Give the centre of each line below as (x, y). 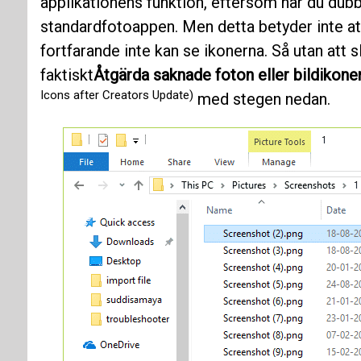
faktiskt (66, 75)
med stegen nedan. (261, 100)
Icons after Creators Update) (116, 95)
